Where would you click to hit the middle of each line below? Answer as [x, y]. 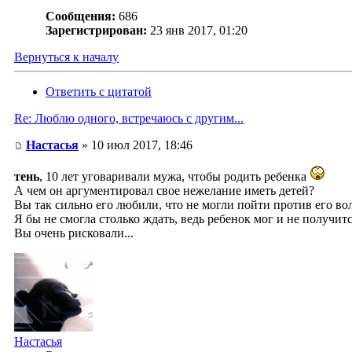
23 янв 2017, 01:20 [199, 31]
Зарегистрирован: [96, 31]
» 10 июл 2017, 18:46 [136, 145]
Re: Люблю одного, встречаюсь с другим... [129, 119]
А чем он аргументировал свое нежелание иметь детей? [164, 191]
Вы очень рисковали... [74, 233]
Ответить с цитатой [99, 92]
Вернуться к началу [66, 57]
